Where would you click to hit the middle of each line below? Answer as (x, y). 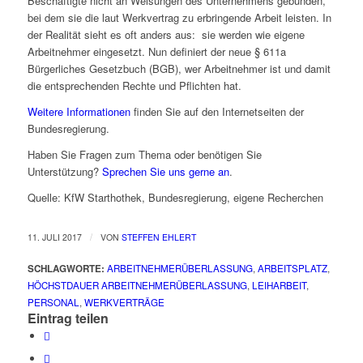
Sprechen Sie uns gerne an (165, 172)
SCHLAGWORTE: (66, 269)
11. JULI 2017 (54, 237)
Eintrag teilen (68, 318)
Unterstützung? (64, 172)
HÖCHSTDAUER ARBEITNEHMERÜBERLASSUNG (137, 286)
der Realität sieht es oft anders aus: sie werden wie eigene (166, 35)
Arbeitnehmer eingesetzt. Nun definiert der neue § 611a (156, 52)
